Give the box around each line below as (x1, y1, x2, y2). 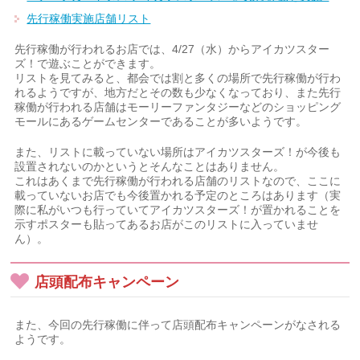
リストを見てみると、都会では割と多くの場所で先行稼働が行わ (14, 72, 342, 84)
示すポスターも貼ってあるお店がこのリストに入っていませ (14, 218, 319, 231)
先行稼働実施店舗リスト (27, 12, 151, 25)
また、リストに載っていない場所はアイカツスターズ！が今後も (14, 145, 342, 158)
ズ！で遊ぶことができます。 (14, 57, 162, 70)
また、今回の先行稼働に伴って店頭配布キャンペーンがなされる (14, 318, 342, 331)
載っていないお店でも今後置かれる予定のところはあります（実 (14, 189, 342, 202)
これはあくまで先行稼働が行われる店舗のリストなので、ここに (14, 174, 342, 187)
